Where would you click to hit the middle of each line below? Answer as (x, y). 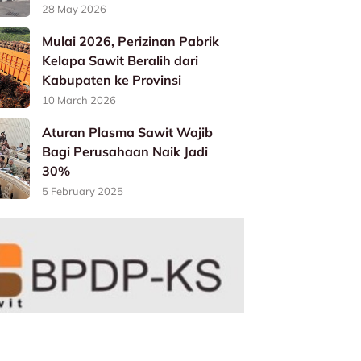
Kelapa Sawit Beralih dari (120, 60)
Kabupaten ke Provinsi (112, 79)
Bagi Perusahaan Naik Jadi (125, 151)
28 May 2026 (75, 8)
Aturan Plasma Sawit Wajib (128, 132)
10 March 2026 (79, 100)
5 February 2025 (83, 191)
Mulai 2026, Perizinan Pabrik (131, 41)
